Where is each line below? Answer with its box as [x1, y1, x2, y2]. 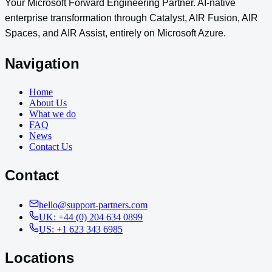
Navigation [5, 55, 80, 72]
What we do [29, 109, 76, 120]
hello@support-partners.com [39, 200, 148, 211]
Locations [5, 250, 74, 267]
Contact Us [29, 141, 72, 152]
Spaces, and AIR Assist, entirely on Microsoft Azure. [5, 28, 226, 39]
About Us [29, 98, 67, 109]
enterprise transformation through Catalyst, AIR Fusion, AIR [5, 13, 258, 24]
